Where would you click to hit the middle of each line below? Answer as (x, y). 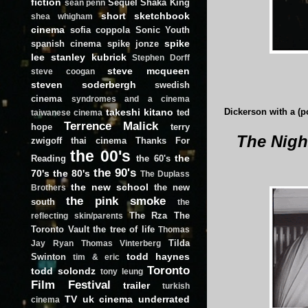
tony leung (122, 271)
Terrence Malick (111, 125)
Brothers (48, 187)
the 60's (153, 158)
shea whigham (62, 16)
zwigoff (46, 140)
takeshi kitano (139, 112)
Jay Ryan (52, 243)
